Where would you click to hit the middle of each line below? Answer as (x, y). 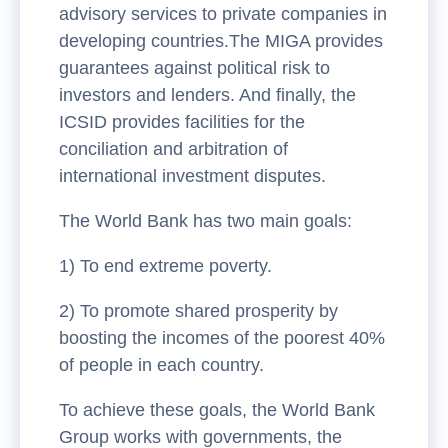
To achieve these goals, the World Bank (217, 409)
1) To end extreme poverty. (165, 265)
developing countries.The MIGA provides (221, 40)
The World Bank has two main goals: (205, 220)
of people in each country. (161, 364)
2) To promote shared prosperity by (198, 310)
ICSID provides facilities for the (182, 121)
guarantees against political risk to (194, 67)
